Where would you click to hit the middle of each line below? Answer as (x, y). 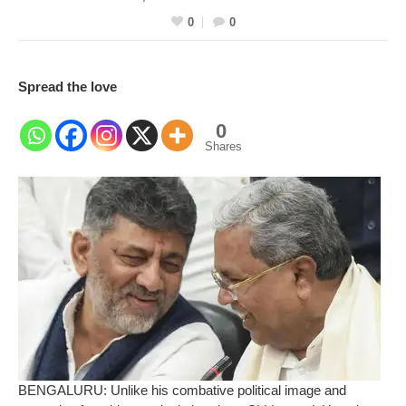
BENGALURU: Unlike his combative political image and (182, 390)
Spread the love (68, 86)
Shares (223, 146)
